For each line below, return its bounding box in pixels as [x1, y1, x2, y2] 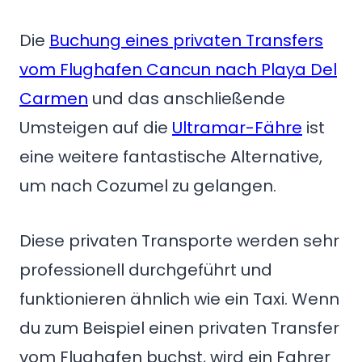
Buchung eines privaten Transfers [49, 29, 323, 53]
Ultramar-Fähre [172, 116, 302, 140]
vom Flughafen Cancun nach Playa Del [19, 58, 337, 82]
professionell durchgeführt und [19, 259, 272, 282]
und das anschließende [88, 87, 285, 111]
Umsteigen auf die [19, 116, 172, 140]
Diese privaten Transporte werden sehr [19, 229, 339, 253]
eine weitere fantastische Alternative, [19, 145, 322, 169]
